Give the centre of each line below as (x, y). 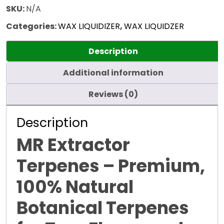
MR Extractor (73, 145)
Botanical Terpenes (103, 208)
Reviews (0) (113, 94)
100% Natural (75, 187)
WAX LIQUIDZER (154, 26)
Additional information (113, 73)
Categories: (32, 26)
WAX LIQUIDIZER (89, 26)
